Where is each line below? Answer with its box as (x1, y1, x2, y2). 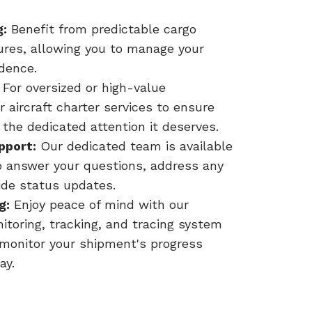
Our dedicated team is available (36, 139, 233, 153)
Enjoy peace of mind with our (10, 197, 189, 212)
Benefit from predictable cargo (7, 22, 196, 36)
